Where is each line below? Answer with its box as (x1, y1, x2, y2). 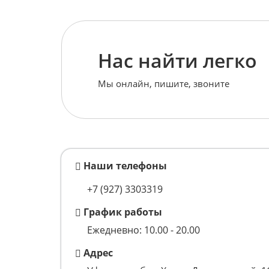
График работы (83, 205, 162, 219)
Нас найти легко (98, 47, 257, 73)
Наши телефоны (83, 159, 167, 173)
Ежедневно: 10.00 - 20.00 (87, 223, 200, 237)
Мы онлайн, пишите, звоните (98, 77, 229, 89)
